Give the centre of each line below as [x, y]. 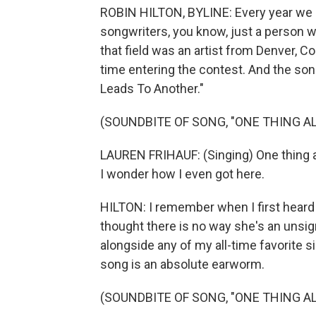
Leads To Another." [152, 89]
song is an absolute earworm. [182, 264]
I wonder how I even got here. [182, 174]
